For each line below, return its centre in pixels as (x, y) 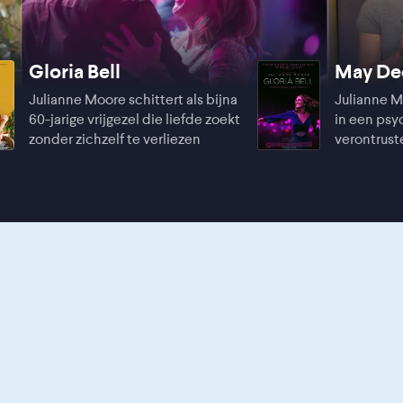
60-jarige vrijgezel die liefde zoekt (134, 119)
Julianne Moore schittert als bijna (133, 99)
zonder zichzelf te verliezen (115, 139)
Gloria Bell (75, 72)
